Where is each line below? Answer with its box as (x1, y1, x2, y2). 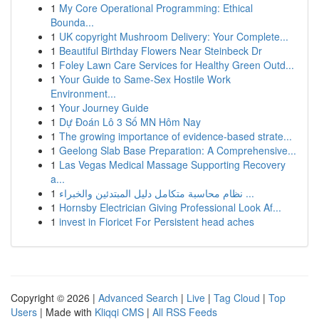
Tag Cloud (214, 291, 260, 305)
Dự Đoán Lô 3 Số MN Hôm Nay (59, 115, 201, 129)
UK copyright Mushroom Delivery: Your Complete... (59, 29, 288, 43)
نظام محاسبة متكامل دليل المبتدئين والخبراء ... (243, 186, 254, 200)
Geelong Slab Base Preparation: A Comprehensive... (59, 143, 296, 157)
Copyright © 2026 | (11, 291, 98, 305)
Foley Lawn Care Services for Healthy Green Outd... (59, 58, 294, 72)
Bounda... (51, 15, 94, 29)
